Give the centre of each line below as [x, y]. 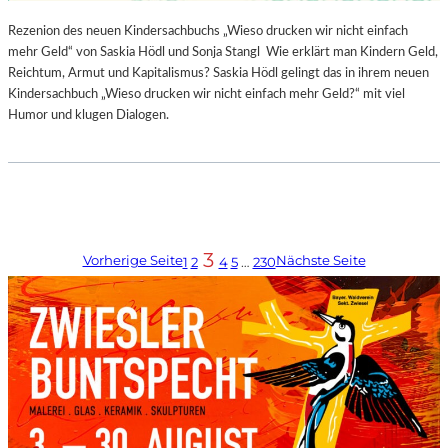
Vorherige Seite [132, 259]
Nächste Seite [320, 259]
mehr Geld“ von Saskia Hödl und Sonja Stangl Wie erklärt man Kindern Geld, [223, 52]
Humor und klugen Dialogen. [88, 115]
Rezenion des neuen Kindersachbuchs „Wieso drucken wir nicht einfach [208, 31]
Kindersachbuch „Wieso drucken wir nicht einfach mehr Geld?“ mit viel [206, 94]
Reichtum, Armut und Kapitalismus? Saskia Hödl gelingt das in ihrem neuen [218, 73]
